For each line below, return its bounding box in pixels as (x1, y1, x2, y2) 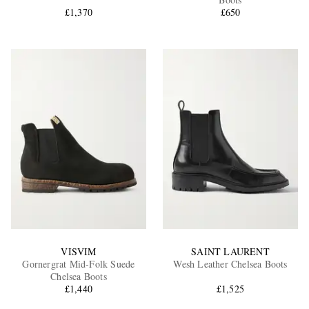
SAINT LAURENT (191, 244, 270, 258)
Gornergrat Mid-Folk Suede (22, 257, 135, 270)
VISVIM (61, 244, 97, 258)
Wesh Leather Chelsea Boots (173, 257, 288, 270)
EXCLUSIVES (74, 128, 143, 137)
